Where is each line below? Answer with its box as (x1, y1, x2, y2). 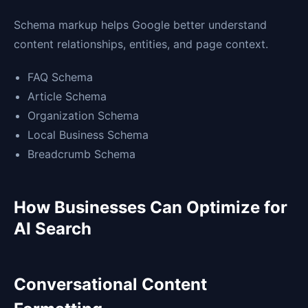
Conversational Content (14, 274, 207, 295)
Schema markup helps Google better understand (14, 18, 267, 32)
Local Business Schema (27, 128, 148, 142)
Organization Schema (27, 109, 139, 123)
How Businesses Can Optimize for (14, 197, 287, 218)
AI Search (14, 219, 91, 239)
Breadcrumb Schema (27, 147, 135, 162)
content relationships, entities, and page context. (14, 37, 268, 52)
